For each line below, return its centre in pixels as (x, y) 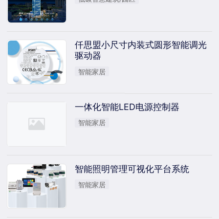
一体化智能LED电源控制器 (127, 107)
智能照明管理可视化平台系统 (132, 169)
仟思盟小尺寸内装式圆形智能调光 (141, 45)
